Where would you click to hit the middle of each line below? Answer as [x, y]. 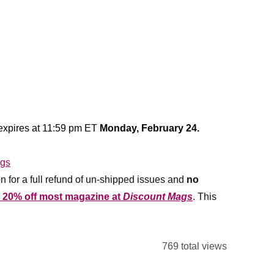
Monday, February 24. [148, 128]
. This [205, 197]
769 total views [193, 246]
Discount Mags [158, 197]
